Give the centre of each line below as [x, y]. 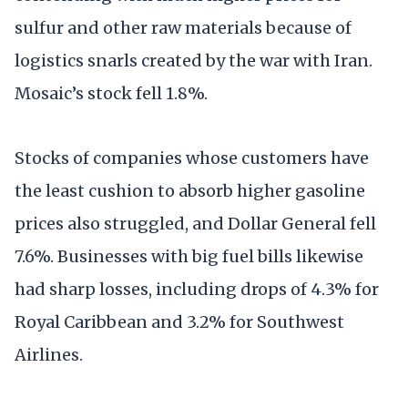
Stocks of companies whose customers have [192, 158]
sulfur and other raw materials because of [183, 27]
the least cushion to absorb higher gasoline [190, 190]
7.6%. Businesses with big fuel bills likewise [189, 256]
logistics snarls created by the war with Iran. [194, 60]
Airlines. [49, 354]
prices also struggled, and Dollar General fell [195, 223]
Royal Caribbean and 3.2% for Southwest [179, 321]
